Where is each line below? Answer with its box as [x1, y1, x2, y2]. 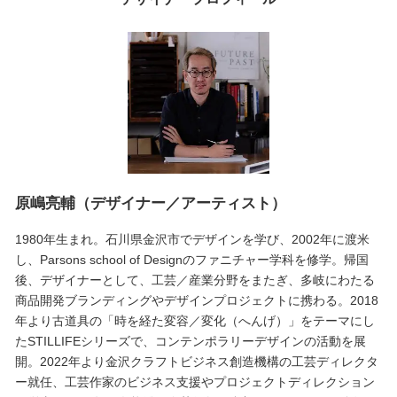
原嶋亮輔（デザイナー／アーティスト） [14, 194, 286, 212]
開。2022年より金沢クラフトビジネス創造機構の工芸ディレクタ [14, 354, 378, 369]
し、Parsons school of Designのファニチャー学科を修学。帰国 [14, 252, 369, 267]
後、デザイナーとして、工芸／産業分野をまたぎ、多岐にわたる [14, 272, 375, 287]
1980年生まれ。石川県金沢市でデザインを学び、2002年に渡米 [14, 231, 370, 246]
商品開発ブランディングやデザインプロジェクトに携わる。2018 [14, 292, 378, 307]
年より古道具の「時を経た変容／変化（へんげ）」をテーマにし [14, 313, 375, 328]
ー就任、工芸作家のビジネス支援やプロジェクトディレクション [14, 374, 375, 389]
